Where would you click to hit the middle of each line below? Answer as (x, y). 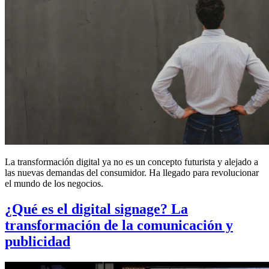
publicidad (38, 241)
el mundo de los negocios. (54, 183)
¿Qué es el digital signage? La (96, 209)
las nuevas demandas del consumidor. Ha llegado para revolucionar (132, 172)
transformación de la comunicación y (119, 225)
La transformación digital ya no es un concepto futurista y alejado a (131, 162)
